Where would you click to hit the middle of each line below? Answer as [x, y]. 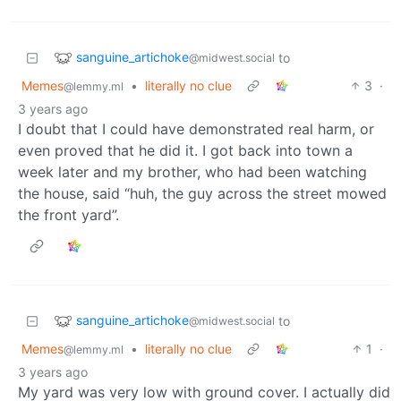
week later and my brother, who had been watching [192, 171]
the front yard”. [68, 214]
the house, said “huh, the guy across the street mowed [202, 193]
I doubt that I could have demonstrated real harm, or [196, 128]
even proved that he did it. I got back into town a [185, 150]
